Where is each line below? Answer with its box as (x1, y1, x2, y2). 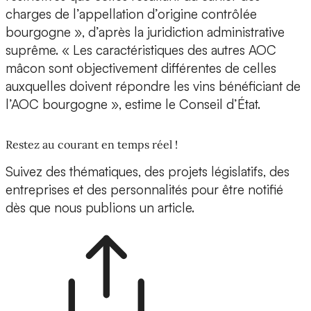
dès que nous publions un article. (6, 199, 194, 217)
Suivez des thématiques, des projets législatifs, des (6, 163, 289, 180)
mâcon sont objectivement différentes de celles (6, 60, 276, 77)
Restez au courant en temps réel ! (6, 137, 178, 152)
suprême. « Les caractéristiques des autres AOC (6, 42, 276, 59)
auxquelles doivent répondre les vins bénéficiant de (6, 78, 301, 95)
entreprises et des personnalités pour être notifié (6, 181, 283, 199)
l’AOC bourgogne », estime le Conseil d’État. (6, 96, 260, 113)
